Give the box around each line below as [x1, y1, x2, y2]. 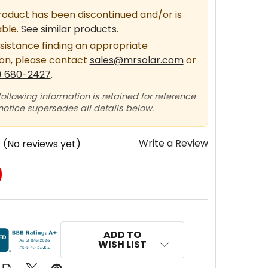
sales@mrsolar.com [89, 53, 184, 67]
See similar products [20, 22, 117, 36]
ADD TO [103, 227, 142, 242]
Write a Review [139, 136, 208, 150]
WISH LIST [98, 237, 147, 251]
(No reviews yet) [2, 136, 81, 151]
